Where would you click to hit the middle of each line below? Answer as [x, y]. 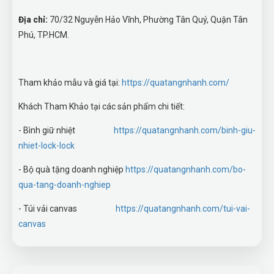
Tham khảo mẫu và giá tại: [70, 83]
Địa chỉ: [33, 20]
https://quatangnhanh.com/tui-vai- [183, 209]
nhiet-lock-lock [47, 146]
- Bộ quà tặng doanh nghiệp [72, 169]
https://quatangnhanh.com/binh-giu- [185, 130]
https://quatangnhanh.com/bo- [186, 169]
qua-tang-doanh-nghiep [65, 185]
